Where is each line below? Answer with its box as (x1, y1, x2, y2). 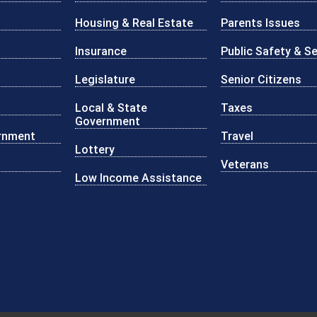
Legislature (74, 71, 135, 86)
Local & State (74, 100, 147, 115)
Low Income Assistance (74, 170, 202, 185)
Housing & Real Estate (74, 15, 193, 30)
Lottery (74, 142, 115, 156)
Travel (221, 128, 254, 143)
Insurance (74, 43, 127, 58)
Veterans (221, 156, 270, 171)
